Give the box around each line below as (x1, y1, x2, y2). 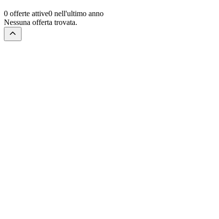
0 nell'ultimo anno (48, 9, 104, 18)
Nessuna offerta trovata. (4, 18, 77, 26)
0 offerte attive (4, 9, 48, 18)
